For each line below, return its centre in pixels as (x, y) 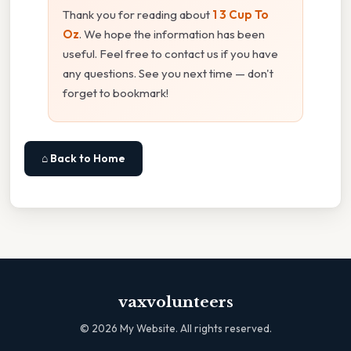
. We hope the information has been (172, 34)
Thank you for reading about (138, 15)
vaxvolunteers (175, 302)
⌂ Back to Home (83, 159)
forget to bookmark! (116, 93)
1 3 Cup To (241, 15)
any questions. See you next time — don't (168, 74)
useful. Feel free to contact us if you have (170, 54)
